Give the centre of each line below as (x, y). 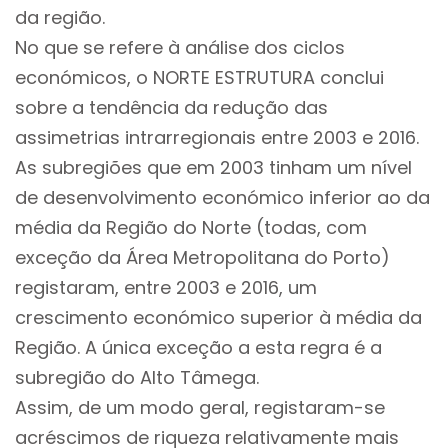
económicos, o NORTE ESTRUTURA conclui (199, 77)
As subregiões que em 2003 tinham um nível (213, 167)
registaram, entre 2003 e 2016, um (166, 287)
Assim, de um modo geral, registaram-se (200, 407)
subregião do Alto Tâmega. (137, 377)
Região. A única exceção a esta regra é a (198, 347)
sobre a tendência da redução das (171, 107)
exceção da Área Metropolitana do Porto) (202, 257)
